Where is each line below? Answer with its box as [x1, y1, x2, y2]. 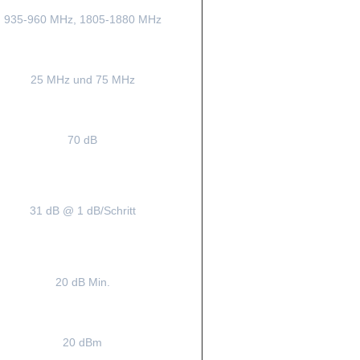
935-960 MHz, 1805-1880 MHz [3, 13, 162, 26]
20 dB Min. [55, 276, 110, 288]
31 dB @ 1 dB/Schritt [29, 204, 136, 217]
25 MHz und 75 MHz [30, 73, 135, 86]
